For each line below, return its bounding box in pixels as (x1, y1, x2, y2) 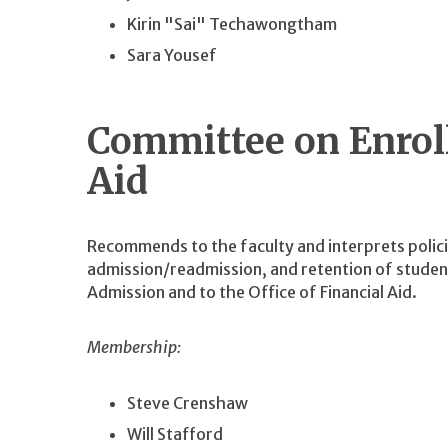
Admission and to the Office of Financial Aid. (87, 281, 417, 302)
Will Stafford (127, 423, 223, 444)
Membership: (87, 337, 181, 358)
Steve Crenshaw (127, 392, 248, 413)
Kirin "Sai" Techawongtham (127, 13, 337, 34)
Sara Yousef (127, 44, 217, 65)
